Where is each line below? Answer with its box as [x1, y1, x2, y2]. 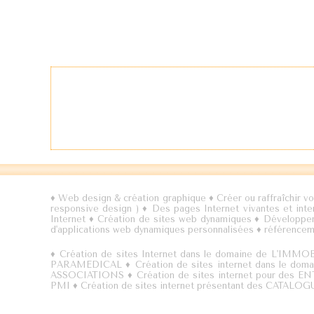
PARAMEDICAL [50, 259, 122, 270]
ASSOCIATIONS [50, 270, 124, 280]
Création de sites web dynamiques [97, 214, 255, 224]
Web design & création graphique [58, 193, 206, 203]
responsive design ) [50, 203, 139, 214]
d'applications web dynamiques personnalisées [50, 224, 254, 235]
